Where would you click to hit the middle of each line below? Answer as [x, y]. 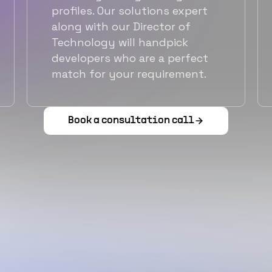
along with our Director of [121, 27]
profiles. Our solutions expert [130, 11]
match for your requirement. [129, 74]
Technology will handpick [120, 42]
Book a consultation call [131, 121]
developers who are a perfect [130, 58]
